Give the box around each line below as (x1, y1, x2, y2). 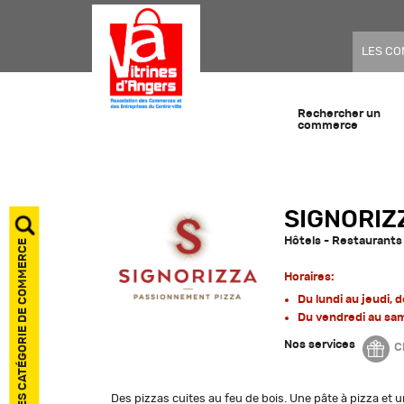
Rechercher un (298, 107, 381, 120)
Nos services (283, 338, 355, 351)
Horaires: (283, 271, 335, 283)
